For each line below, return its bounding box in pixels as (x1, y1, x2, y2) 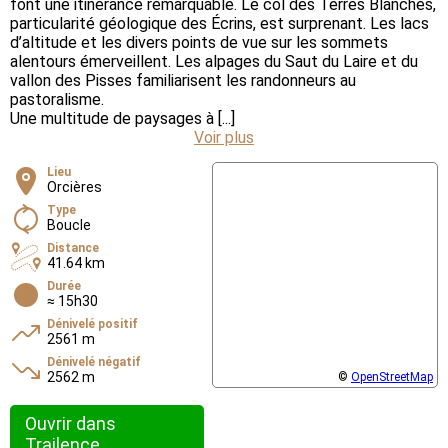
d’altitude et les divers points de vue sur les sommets (10, 32, 388, 52)
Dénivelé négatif (47, 354, 141, 369)
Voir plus (194, 127, 254, 147)
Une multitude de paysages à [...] (10, 108, 235, 128)
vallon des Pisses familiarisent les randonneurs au (10, 70, 356, 90)
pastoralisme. (10, 89, 104, 109)
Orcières (47, 178, 102, 195)
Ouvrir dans (25, 412, 116, 434)
